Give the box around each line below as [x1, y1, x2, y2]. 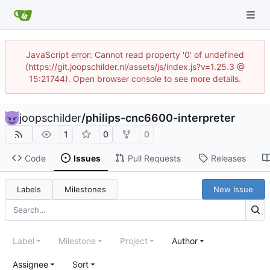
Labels [16, 184, 41, 194]
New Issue [213, 184, 254, 194]
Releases [210, 152, 246, 163]
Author [172, 235, 198, 246]
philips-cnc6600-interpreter [86, 111, 235, 124]
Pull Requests [127, 152, 181, 163]
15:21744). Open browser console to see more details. [29, 74, 241, 84]
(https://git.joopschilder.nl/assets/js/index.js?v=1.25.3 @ [25, 61, 245, 72]
